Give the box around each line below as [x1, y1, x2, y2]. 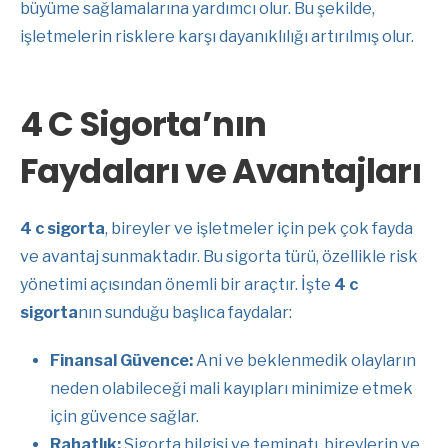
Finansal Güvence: [50, 350, 193, 370]
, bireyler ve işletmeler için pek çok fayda [105, 218, 413, 238]
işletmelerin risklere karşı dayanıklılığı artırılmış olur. [20, 26, 414, 46]
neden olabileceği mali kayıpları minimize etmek [50, 378, 413, 398]
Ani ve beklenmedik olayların [193, 350, 416, 370]
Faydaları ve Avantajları [20, 146, 422, 195]
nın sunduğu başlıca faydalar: [78, 302, 292, 322]
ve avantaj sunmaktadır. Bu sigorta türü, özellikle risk [20, 246, 418, 266]
